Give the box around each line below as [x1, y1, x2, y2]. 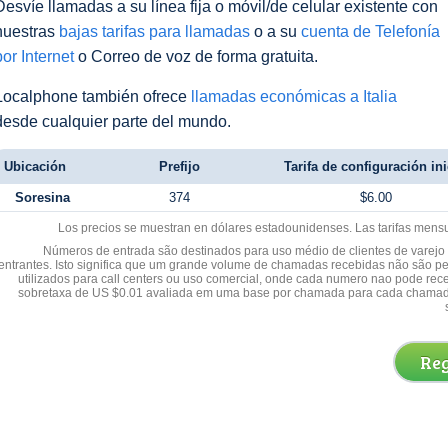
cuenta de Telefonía [301, 23, 440, 40]
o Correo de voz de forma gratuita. [74, 48, 318, 65]
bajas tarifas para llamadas [59, 23, 250, 40]
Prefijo [158, 159, 200, 174]
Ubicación [4, 159, 66, 174]
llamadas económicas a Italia [191, 88, 397, 105]
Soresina [14, 190, 70, 205]
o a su [250, 23, 301, 40]
